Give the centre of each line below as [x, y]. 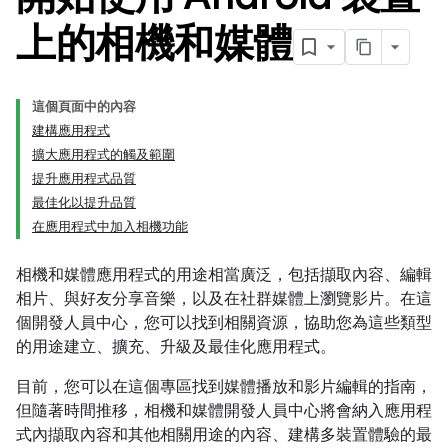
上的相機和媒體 [154, 43]
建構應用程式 [71, 130]
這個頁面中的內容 [84, 106]
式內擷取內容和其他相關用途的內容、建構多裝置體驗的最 [224, 435]
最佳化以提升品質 [84, 202]
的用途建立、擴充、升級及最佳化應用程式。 [176, 347]
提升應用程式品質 [84, 178]
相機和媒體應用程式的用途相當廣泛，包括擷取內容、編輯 [224, 275]
